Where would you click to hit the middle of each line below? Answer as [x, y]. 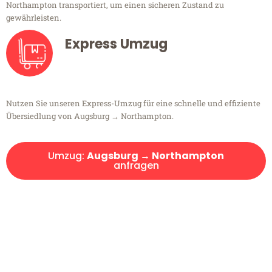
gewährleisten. [34, 18]
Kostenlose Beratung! [136, 217]
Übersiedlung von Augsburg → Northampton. [90, 116]
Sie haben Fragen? [136, 247]
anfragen [136, 166]
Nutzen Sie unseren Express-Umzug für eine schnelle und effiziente [133, 104]
